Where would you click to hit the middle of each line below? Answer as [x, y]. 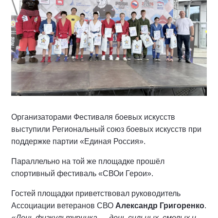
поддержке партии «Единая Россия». [78, 142]
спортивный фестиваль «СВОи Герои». [83, 174]
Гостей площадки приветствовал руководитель [96, 194]
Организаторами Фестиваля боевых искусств [93, 117]
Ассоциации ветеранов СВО [63, 206]
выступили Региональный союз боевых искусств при [106, 129]
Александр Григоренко [160, 206]
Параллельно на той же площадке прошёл [88, 162]
